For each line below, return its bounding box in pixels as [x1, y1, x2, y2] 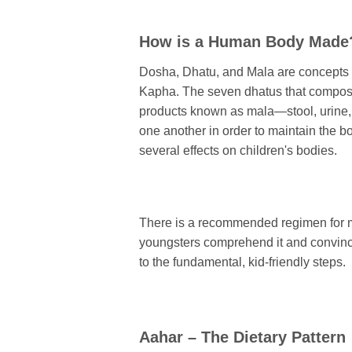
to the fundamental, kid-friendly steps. [139, 255, 346, 269]
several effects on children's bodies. [139, 144, 337, 158]
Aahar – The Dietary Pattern [139, 328, 346, 346]
